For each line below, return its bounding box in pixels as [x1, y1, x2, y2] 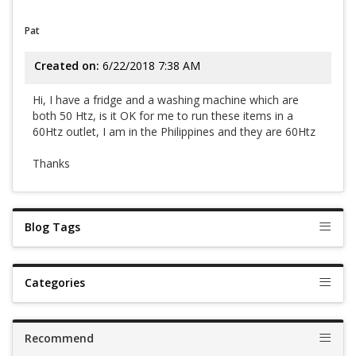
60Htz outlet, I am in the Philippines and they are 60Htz [33, 124, 315, 139]
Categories [25, 275, 85, 290]
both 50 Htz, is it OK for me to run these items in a [33, 108, 293, 123]
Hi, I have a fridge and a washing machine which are [33, 92, 299, 107]
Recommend [25, 331, 94, 346]
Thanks [33, 156, 70, 171]
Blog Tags [25, 219, 80, 234]
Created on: [34, 58, 99, 73]
